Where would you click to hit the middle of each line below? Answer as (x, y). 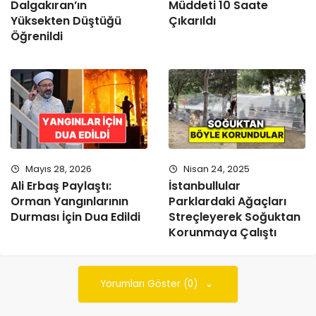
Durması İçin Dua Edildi (75, 217)
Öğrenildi (37, 36)
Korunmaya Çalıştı (223, 233)
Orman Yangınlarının (69, 202)
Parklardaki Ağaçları (227, 202)
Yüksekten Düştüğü (66, 20)
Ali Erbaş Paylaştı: (61, 186)
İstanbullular (205, 186)
